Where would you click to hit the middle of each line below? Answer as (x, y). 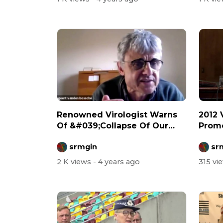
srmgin (83, 147)
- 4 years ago (116, 162)
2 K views (75, 162)
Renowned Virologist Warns (117, 115)
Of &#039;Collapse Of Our (112, 126)
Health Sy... (80, 137)
